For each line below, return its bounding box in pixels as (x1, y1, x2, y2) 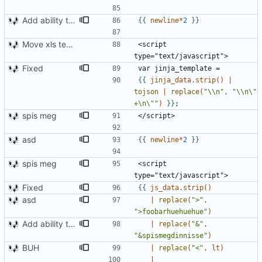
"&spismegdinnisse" (134, 232, 208, 240)
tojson (134, 88, 158, 96)
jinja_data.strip (150, 76, 216, 85)
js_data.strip (150, 184, 204, 192)
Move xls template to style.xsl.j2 (66, 39, 73, 50)
